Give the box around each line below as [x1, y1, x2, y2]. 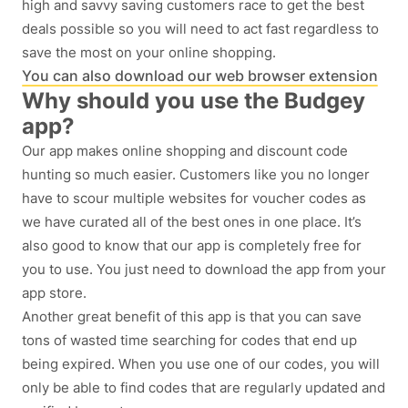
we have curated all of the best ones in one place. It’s [22, 213, 362, 231]
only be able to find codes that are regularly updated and [22, 379, 385, 397]
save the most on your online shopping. [22, 44, 276, 62]
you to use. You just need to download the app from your [22, 260, 386, 279]
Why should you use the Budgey [22, 87, 365, 115]
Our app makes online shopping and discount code [22, 142, 348, 160]
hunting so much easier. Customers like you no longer [22, 166, 370, 184]
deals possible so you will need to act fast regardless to [22, 20, 379, 38]
